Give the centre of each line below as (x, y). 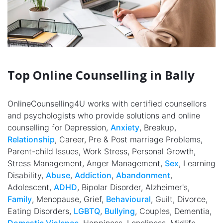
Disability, (27, 175)
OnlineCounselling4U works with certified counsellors (107, 104)
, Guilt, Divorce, (179, 199)
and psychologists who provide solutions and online (104, 116)
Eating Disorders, (41, 211)
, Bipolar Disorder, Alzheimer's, (133, 187)
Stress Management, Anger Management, (86, 164)
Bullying (120, 211)
